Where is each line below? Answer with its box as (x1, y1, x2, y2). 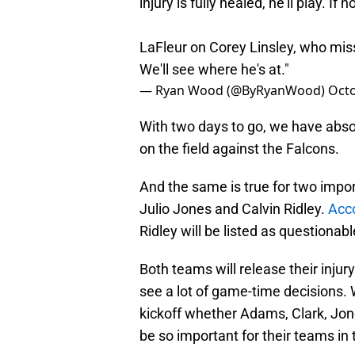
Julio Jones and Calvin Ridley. (139, 200, 328, 218)
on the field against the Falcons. (139, 140, 339, 158)
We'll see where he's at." (139, 61, 289, 78)
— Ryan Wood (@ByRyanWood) (139, 82, 328, 100)
